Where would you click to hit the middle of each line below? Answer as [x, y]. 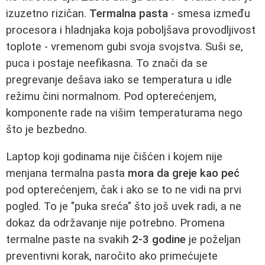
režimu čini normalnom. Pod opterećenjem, [111, 96]
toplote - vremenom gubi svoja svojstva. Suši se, [125, 46]
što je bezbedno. [46, 129]
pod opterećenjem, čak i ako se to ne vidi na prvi [124, 190]
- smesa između [209, 13]
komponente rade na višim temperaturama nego [124, 113]
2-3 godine [159, 240]
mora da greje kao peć [184, 174]
